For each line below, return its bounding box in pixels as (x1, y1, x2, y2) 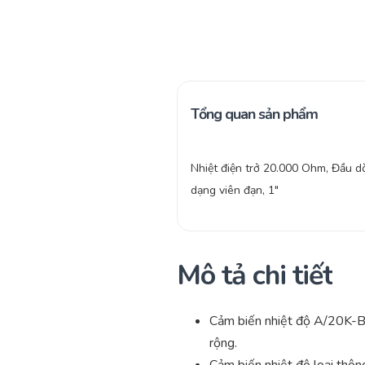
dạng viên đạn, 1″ (191, 182, 279, 198)
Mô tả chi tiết (177, 256, 332, 294)
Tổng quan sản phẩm (191, 103, 318, 124)
